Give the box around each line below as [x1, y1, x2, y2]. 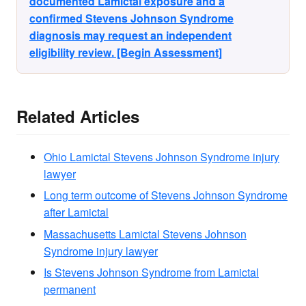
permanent [44, 281, 96, 298]
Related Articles [16, 104, 139, 128]
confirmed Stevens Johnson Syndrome [29, 10, 234, 26]
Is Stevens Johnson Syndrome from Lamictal [44, 264, 259, 281]
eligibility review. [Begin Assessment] [29, 44, 222, 60]
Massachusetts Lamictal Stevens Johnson [44, 225, 247, 242]
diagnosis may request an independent [29, 27, 232, 43]
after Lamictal [44, 204, 109, 221]
